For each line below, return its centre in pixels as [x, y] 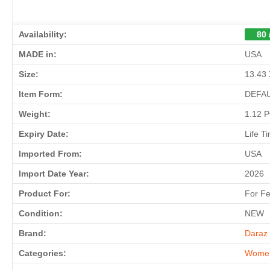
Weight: [35, 114]
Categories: [42, 253]
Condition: [41, 214]
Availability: [43, 35]
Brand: [33, 234]
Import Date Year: [54, 174]
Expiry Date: [44, 134]
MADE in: [38, 55]
